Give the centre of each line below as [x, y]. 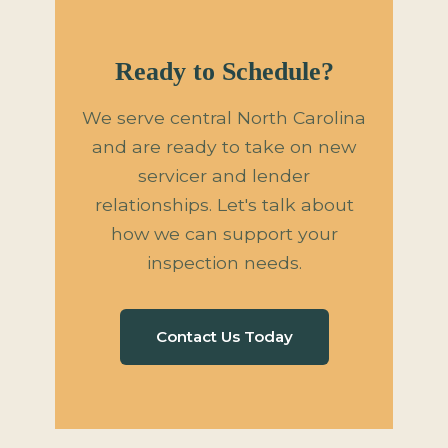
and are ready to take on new [224, 146]
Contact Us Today [224, 336]
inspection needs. [224, 262]
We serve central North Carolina [224, 117]
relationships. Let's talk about [224, 204]
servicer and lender [224, 175]
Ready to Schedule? [224, 71]
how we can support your [224, 233]
